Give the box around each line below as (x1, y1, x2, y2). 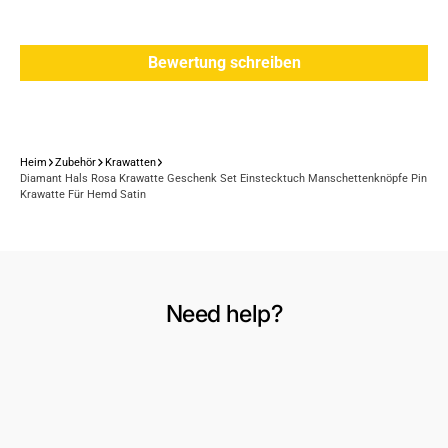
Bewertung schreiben (147, 53, 301, 73)
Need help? (165, 298, 283, 328)
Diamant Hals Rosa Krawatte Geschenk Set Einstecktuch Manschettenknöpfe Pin (20, 171, 427, 185)
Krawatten (104, 155, 156, 169)
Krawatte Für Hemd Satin (20, 187, 146, 201)
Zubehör (55, 155, 97, 169)
